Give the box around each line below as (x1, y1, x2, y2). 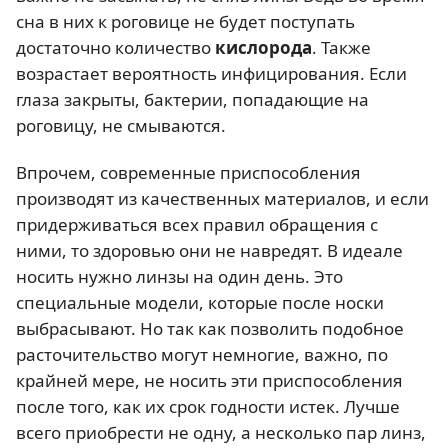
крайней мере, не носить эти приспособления (16, 369, 403, 393)
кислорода (215, 36, 312, 59)
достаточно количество (16, 36, 215, 59)
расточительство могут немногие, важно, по (16, 343, 388, 367)
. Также (312, 36, 371, 59)
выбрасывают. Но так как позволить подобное (16, 317, 404, 341)
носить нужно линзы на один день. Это (16, 265, 343, 289)
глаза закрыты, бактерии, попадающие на (16, 88, 369, 111)
